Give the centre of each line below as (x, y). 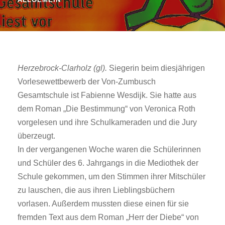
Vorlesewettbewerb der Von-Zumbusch (87, 82)
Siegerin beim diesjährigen (156, 68)
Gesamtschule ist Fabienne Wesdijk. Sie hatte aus (107, 95)
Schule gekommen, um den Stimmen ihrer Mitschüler (111, 177)
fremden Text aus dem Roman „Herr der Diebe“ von (108, 217)
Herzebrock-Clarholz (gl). (62, 68)
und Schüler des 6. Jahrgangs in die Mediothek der (108, 163)
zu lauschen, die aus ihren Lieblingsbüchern (96, 190)
